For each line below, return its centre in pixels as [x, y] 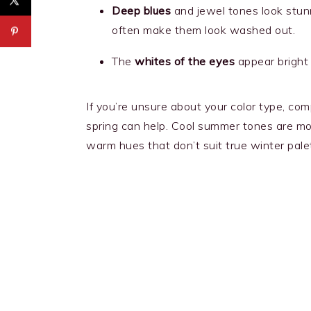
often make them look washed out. [203, 30]
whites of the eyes [185, 61]
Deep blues [141, 11]
